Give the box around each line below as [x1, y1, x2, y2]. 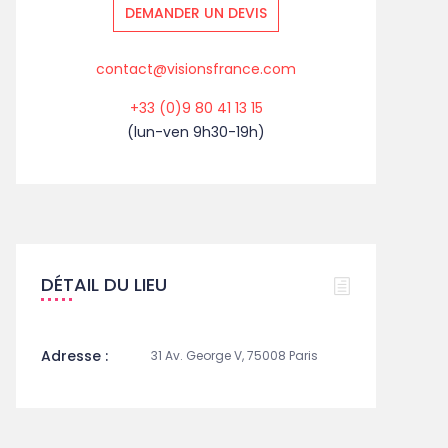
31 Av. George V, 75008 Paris [151, 347, 318, 365]
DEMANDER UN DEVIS [125, 3, 267, 24]
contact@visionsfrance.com [96, 59, 296, 80]
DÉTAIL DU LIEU [41, 272, 167, 298]
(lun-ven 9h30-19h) [127, 122, 265, 143]
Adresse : [41, 346, 108, 367]
